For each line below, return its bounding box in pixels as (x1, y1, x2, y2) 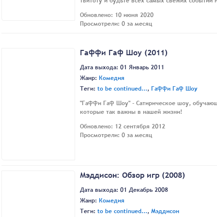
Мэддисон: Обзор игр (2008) (80, 169, 185, 180)
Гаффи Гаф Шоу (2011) (80, 46, 168, 58)
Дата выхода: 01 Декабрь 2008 (80, 186, 168, 195)
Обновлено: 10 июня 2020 (80, 10, 154, 19)
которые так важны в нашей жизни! (80, 108, 182, 117)
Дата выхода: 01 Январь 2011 (80, 63, 164, 72)
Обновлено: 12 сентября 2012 (80, 122, 165, 131)
